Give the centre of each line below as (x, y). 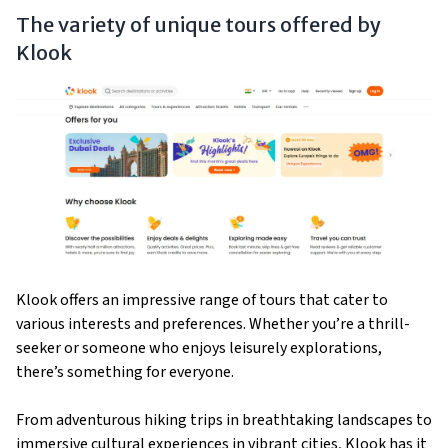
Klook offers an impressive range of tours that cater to (202, 300)
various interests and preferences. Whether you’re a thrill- (213, 324)
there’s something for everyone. (125, 372)
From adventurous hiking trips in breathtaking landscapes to (224, 420)
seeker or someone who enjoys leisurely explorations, (199, 348)
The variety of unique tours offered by (198, 24)
